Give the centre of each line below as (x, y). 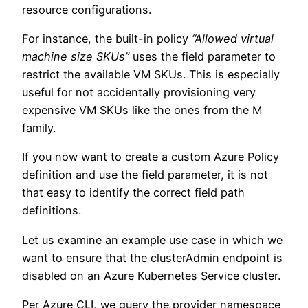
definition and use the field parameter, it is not (145, 175)
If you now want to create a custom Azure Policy (151, 157)
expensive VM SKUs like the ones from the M (142, 110)
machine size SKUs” (76, 57)
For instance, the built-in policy (107, 39)
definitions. (52, 211)
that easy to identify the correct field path (133, 193)
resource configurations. (87, 9)
